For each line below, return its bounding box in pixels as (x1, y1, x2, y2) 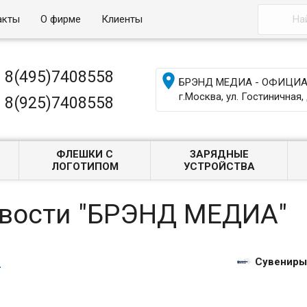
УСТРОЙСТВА (183, 160, 255, 173)
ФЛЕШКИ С (56, 148, 114, 160)
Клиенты (101, 13, 143, 25)
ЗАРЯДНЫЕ (189, 148, 249, 160)
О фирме (40, 13, 82, 25)
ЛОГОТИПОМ (51, 160, 119, 173)
